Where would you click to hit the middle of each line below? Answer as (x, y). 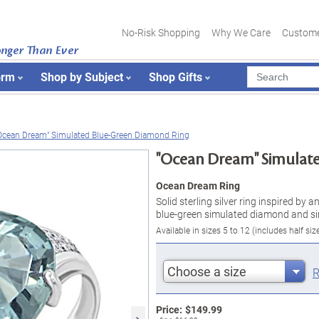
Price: (169, 309)
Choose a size (207, 271)
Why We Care (241, 32)
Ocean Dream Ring (198, 185)
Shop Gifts (176, 77)
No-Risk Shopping (161, 32)
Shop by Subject (82, 77)
